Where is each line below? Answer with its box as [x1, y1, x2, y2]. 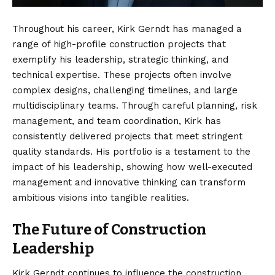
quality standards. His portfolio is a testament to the [12, 146, 250, 158]
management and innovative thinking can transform [12, 177, 246, 188]
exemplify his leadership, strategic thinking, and [12, 54, 228, 66]
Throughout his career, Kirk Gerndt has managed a [12, 23, 242, 35]
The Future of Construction [12, 221, 206, 239]
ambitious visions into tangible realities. [12, 192, 189, 204]
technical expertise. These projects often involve [12, 69, 231, 81]
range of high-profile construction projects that [12, 39, 226, 50]
